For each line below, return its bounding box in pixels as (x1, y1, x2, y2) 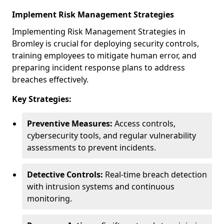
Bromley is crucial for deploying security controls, (12, 38, 199, 49)
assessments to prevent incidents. (27, 142, 156, 153)
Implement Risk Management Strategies (12, 9, 174, 20)
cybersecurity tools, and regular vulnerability (27, 130, 196, 141)
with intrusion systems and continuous (27, 181, 174, 192)
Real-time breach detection (103, 169, 207, 180)
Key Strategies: (12, 93, 71, 104)
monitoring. (27, 193, 72, 204)
